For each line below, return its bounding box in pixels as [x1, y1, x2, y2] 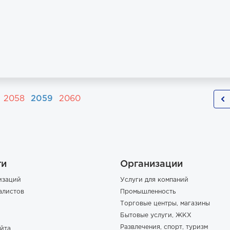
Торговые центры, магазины [120, 201, 210, 206]
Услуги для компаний [120, 177, 188, 183]
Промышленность [120, 189, 176, 195]
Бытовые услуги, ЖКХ [120, 213, 191, 218]
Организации [120, 160, 183, 168]
